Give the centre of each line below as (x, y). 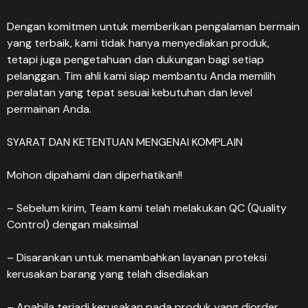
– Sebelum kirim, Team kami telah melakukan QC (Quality (147, 208)
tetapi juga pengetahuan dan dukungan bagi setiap (135, 59)
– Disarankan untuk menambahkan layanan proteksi (137, 257)
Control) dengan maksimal (73, 224)
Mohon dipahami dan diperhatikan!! (95, 175)
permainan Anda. (49, 109)
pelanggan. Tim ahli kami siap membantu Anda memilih (141, 76)
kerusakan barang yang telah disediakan (108, 274)
